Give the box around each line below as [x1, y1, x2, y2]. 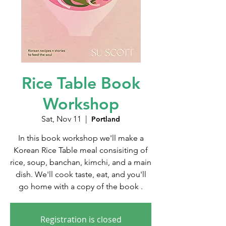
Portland [91, 115, 120, 124]
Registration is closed [40, 214, 122, 225]
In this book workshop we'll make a [18, 133, 144, 143]
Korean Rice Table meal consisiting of [14, 145, 148, 155]
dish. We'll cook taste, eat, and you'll [15, 169, 146, 179]
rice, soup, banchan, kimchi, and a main [10, 157, 151, 167]
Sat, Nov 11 [41, 114, 81, 124]
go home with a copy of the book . [19, 182, 143, 191]
